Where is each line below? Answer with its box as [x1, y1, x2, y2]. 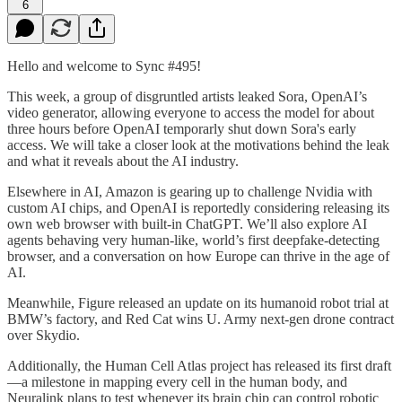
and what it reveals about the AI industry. [7, 153, 239, 169]
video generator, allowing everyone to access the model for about [7, 104, 374, 120]
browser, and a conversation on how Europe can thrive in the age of [7, 248, 389, 264]
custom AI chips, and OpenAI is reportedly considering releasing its [7, 199, 389, 215]
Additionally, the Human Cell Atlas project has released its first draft [7, 357, 391, 373]
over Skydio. [7, 327, 80, 343]
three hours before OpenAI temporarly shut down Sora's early [7, 120, 356, 136]
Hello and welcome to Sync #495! [7, 57, 201, 74]
